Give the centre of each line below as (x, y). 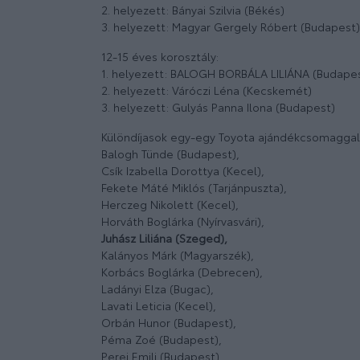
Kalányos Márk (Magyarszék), (178, 255)
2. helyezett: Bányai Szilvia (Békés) (193, 10)
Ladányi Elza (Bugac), (157, 289)
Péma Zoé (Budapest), (162, 340)
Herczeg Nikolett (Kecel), (170, 205)
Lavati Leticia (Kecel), (159, 306)
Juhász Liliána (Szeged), (164, 238)
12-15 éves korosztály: (160, 57)
